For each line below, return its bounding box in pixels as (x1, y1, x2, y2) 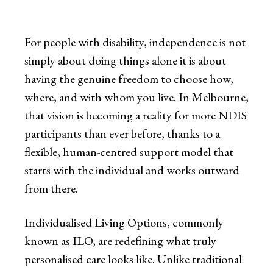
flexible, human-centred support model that (24, 144, 233, 160)
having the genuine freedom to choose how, (24, 71, 233, 87)
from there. (24, 180, 78, 197)
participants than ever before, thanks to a (24, 126, 220, 142)
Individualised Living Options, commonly (24, 214, 224, 231)
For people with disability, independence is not (24, 34, 246, 51)
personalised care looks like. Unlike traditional (24, 251, 242, 268)
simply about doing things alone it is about (24, 52, 226, 69)
